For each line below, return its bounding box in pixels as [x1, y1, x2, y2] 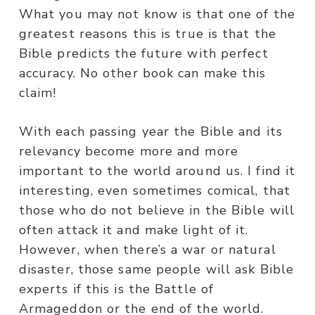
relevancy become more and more [18, 143, 238, 160]
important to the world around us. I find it [18, 162, 296, 180]
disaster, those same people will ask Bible [18, 261, 295, 278]
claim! [18, 84, 57, 102]
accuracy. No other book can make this [18, 65, 266, 82]
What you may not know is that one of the [18, 6, 295, 23]
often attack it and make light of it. [18, 221, 249, 239]
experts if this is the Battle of [18, 281, 214, 298]
